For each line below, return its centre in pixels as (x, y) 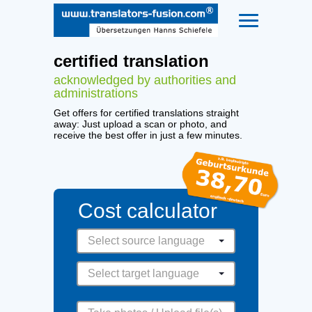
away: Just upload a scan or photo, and (140, 124)
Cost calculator (148, 210)
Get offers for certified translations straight (146, 113)
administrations (96, 93)
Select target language (143, 273)
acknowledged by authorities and (145, 80)
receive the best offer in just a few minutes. (148, 135)
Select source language (146, 240)
